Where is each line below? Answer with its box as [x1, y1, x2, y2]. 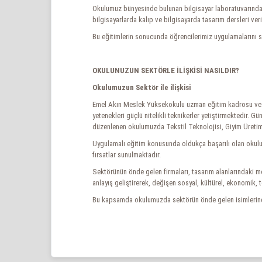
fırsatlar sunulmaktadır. [92, 150, 161, 159]
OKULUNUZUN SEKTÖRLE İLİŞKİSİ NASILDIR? [92, 66, 239, 75]
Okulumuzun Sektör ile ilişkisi [92, 83, 191, 92]
